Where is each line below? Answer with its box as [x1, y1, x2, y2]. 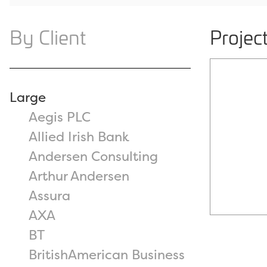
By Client [10, 23, 86, 50]
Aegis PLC [29, 107, 91, 126]
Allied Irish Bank [29, 127, 129, 145]
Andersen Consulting [29, 147, 158, 165]
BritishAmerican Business [29, 245, 185, 263]
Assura [29, 186, 70, 204]
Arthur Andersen [29, 166, 129, 185]
